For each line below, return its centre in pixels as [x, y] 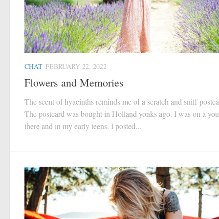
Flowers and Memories [74, 83]
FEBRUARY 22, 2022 [76, 66]
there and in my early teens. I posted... [83, 126]
